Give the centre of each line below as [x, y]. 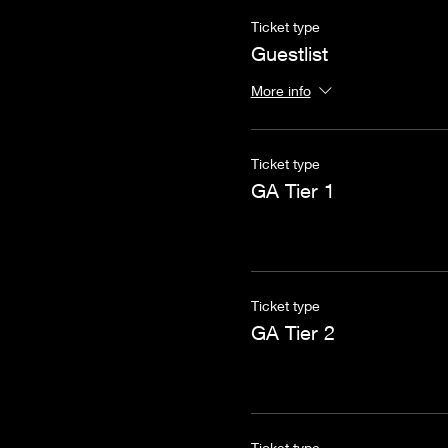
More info [280, 91]
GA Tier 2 [292, 332]
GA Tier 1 [292, 190]
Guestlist [289, 53]
